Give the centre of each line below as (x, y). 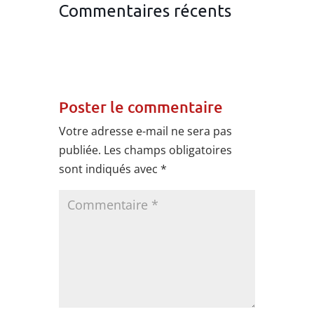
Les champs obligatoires (168, 150)
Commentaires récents (145, 11)
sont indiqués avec (110, 169)
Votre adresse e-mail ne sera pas (145, 131)
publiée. (80, 150)
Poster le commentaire (141, 107)
